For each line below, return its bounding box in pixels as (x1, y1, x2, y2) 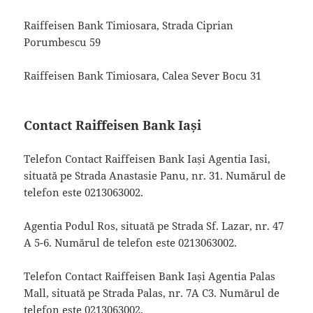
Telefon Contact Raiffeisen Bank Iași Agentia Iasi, (24, 151, 271, 166)
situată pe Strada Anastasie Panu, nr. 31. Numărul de (24, 168, 286, 182)
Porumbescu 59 (24, 34, 101, 49)
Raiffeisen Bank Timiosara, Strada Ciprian (24, 17, 234, 32)
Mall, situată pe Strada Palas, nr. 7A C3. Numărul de (24, 285, 280, 300)
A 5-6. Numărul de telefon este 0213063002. (24, 235, 238, 249)
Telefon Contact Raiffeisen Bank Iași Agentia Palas (24, 268, 276, 283)
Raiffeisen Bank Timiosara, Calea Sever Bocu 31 (24, 68, 262, 82)
